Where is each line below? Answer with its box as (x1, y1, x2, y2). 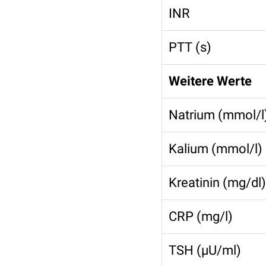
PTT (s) (169, 40, 211, 55)
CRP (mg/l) (169, 209, 233, 224)
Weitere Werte (169, 74, 252, 88)
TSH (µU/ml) (169, 243, 241, 258)
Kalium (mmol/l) (169, 141, 262, 156)
